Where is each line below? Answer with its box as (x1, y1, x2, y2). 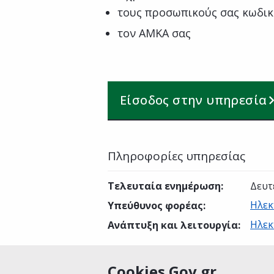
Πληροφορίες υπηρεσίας (108, 148, 245, 164)
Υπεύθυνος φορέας (108, 199, 203, 212)
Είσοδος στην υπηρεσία (120, 92, 267, 108)
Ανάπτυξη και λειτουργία (108, 218, 238, 232)
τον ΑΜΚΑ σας (117, 26, 191, 40)
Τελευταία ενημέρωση (108, 179, 221, 193)
